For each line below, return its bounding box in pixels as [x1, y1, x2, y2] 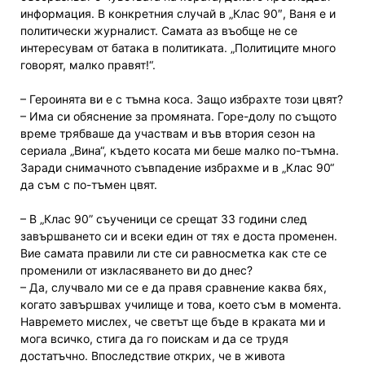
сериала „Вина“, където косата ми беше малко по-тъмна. [20, 143, 339, 158]
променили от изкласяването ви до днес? [20, 263, 253, 278]
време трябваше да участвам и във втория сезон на [20, 126, 315, 141]
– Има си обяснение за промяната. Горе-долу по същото [20, 109, 336, 124]
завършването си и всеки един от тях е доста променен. [20, 229, 337, 244]
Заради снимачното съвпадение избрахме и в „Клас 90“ [20, 161, 334, 175]
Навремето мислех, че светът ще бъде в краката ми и [20, 314, 325, 329]
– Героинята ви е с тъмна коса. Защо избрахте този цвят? [20, 92, 343, 107]
